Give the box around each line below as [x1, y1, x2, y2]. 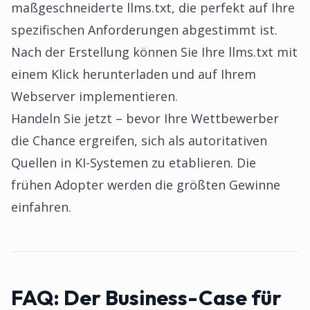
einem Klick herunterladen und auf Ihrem [11, 66, 256, 82]
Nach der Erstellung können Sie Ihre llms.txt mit [11, 44, 298, 60]
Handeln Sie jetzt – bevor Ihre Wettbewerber [11, 110, 279, 127]
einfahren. [11, 199, 71, 215]
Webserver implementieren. [11, 88, 178, 104]
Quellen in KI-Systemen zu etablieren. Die [11, 154, 256, 171]
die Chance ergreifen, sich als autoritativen [11, 132, 267, 149]
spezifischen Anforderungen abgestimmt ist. [11, 21, 277, 38]
